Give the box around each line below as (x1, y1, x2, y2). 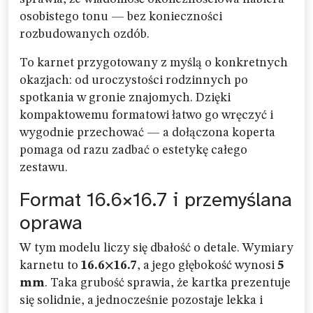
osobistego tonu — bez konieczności (20, 10, 222, 23)
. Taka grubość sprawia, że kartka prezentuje (45, 277, 291, 289)
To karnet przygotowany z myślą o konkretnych (20, 57, 288, 69)
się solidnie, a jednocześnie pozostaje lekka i (20, 294, 263, 307)
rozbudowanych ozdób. (20, 28, 150, 41)
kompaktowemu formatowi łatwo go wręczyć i (20, 109, 273, 122)
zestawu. (20, 161, 68, 174)
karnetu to (20, 259, 81, 272)
